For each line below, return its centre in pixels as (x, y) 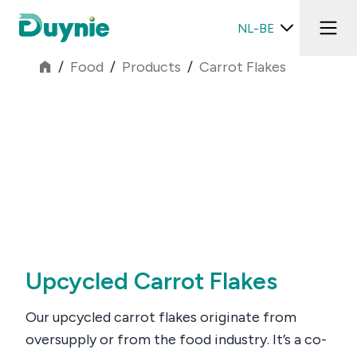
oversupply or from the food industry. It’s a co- (176, 339)
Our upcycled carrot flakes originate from (161, 317)
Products (151, 67)
